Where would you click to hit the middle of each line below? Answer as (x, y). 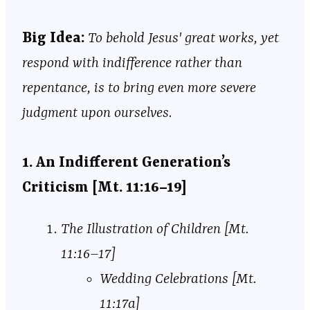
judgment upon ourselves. (97, 113)
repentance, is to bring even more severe (139, 88)
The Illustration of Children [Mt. (155, 229)
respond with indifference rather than (132, 63)
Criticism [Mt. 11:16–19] (104, 188)
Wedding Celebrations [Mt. (178, 279)
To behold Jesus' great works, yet (182, 38)
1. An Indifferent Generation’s (126, 163)
